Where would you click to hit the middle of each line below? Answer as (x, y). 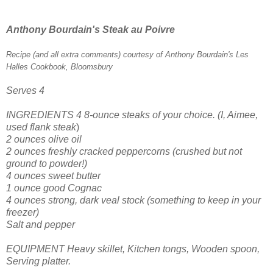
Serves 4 (25, 91)
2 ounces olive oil (44, 140)
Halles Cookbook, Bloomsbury (59, 67)
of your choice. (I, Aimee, (205, 115)
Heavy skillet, (96, 249)
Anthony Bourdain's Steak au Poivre (90, 30)
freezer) (23, 213)
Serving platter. (38, 261)
